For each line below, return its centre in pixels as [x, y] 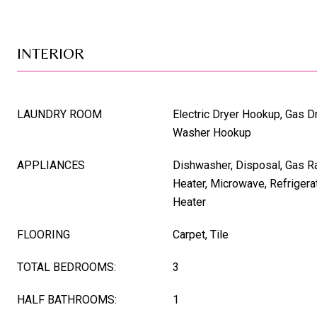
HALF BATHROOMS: [67, 300]
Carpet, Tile [201, 235]
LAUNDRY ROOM [59, 114]
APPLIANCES [51, 165]
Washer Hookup [212, 133]
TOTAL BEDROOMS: [67, 267]
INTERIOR [51, 53]
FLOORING [44, 235]
